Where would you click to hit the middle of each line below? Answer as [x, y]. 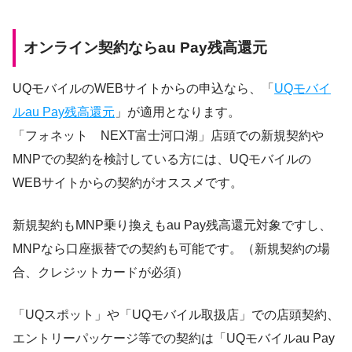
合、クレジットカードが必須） [101, 273]
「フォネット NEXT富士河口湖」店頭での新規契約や [168, 136]
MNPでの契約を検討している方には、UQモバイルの [162, 159]
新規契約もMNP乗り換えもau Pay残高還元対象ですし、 [172, 225]
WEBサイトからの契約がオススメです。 [128, 183]
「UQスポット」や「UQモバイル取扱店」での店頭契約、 [176, 315]
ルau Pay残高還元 [64, 112]
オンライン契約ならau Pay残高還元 [145, 48]
